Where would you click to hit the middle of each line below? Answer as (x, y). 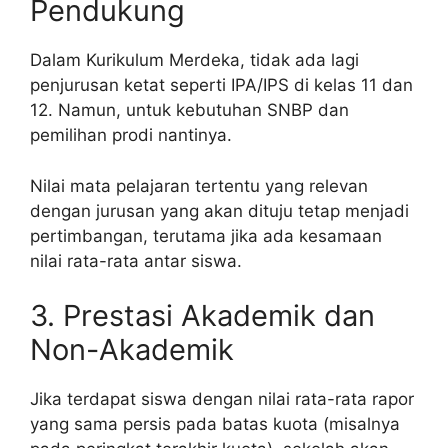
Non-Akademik (132, 350)
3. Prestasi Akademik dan (202, 316)
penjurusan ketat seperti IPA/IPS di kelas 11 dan (221, 85)
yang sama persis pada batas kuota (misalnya (215, 424)
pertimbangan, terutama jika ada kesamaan (206, 235)
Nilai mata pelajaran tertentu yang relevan (199, 185)
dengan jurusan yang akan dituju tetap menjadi (219, 210)
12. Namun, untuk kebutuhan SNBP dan (189, 110)
